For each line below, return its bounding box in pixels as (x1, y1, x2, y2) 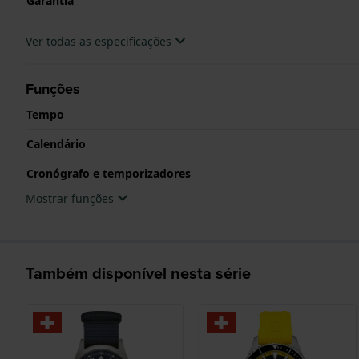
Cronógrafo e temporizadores (26, 165, 191, 181)
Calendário (26, 135, 86, 151)
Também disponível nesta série (26, 260, 251, 285)
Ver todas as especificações (26, 33, 175, 49)
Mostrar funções (26, 190, 117, 206)
